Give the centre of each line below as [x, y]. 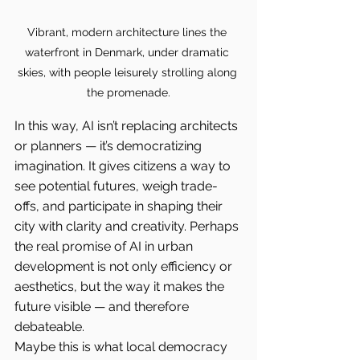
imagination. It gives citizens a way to [124, 166]
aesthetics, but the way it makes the [121, 287]
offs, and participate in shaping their [120, 207]
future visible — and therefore [103, 307]
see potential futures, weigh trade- [116, 186]
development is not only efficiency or [125, 267]
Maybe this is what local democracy [123, 347]
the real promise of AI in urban [105, 247]
